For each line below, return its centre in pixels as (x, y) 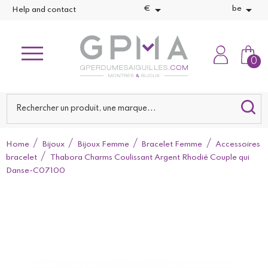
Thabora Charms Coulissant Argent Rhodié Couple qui (150, 158)
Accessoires (238, 144)
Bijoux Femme (103, 144)
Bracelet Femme (172, 144)
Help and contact (44, 10)
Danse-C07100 (36, 171)
